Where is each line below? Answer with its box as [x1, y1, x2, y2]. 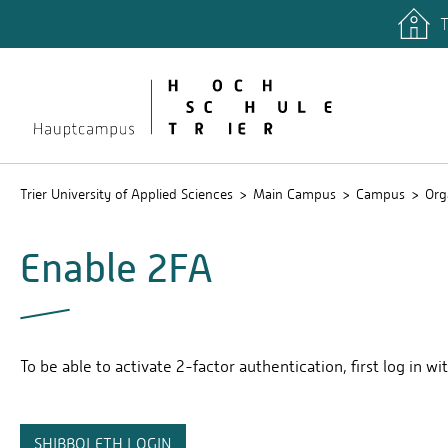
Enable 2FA [20, 246, 213, 291]
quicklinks [20, 21, 112, 44]
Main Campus [253, 186, 336, 202]
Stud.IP [392, 53, 442, 72]
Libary [392, 22, 436, 41]
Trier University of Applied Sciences [20, 186, 233, 202]
